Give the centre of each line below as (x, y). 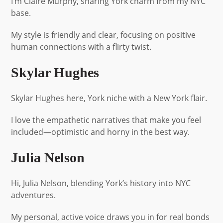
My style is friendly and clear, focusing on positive (104, 35)
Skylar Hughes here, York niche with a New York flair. (109, 98)
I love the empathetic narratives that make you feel (106, 120)
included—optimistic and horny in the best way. (101, 132)
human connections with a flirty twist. (81, 47)
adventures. (34, 195)
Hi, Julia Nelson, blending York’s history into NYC (101, 183)
